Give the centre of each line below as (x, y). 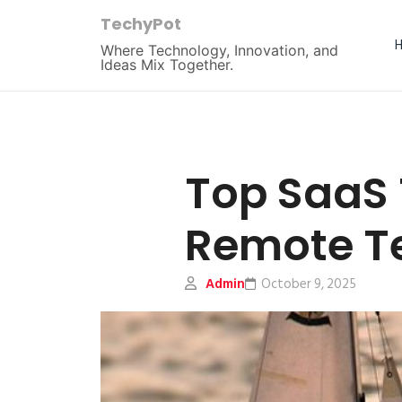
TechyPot (141, 24)
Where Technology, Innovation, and (219, 50)
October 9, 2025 (309, 284)
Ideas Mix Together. (167, 65)
